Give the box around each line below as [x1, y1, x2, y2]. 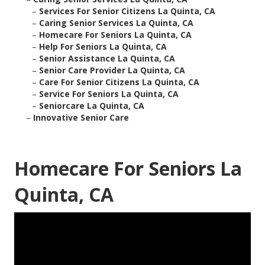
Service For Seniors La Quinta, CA [39, 88, 179, 100]
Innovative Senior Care [33, 112, 129, 124]
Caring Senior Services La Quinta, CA [39, 17, 193, 29]
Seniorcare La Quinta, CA [39, 100, 144, 112]
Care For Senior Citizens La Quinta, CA [39, 76, 199, 88]
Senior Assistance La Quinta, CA [39, 53, 175, 64]
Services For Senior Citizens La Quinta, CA [39, 5, 215, 17]
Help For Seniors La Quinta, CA [39, 41, 167, 53]
